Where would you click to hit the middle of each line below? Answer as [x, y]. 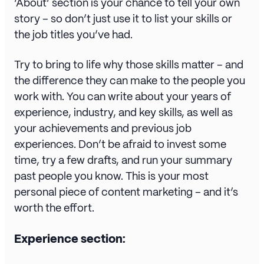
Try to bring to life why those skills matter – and [129, 65]
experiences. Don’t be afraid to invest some [120, 144]
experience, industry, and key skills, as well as [123, 113]
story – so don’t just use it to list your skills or [123, 19]
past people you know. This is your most [111, 176]
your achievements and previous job [103, 128]
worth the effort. [54, 208]
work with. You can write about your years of [123, 97]
